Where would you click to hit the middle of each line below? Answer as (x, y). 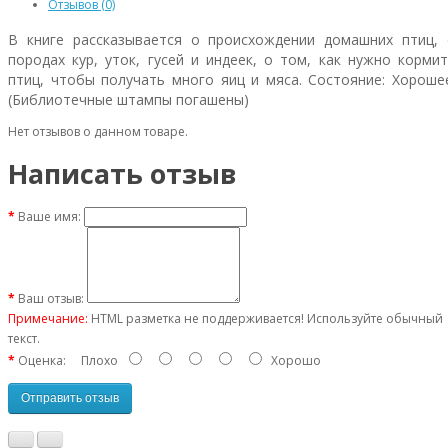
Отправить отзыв (70, 398)
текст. (24, 338)
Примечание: (48, 318)
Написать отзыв (122, 174)
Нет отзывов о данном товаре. (98, 131)
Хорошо (293, 360)
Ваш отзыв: (51, 298)
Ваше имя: (49, 216)
